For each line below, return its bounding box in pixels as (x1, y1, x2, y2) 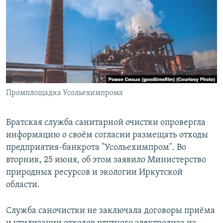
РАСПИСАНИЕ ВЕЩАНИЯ (9, 4, 101, 14)
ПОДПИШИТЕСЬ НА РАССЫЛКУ (9, 22, 127, 32)
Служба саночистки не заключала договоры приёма (6, 206, 215, 216)
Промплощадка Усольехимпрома (6, 89, 123, 98)
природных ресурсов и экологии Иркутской (6, 168, 183, 178)
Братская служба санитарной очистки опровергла (6, 118, 206, 128)
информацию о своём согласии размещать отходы (6, 130, 208, 140)
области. (6, 180, 40, 190)
